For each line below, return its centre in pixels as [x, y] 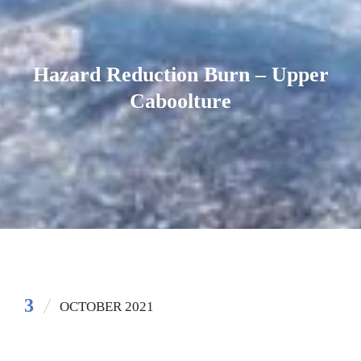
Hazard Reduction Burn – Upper [180, 75]
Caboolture [180, 101]
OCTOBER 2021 [107, 307]
